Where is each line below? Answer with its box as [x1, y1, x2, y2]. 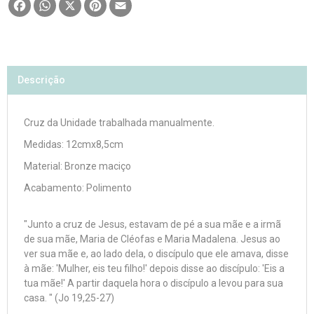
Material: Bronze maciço [24, 161, 131, 172]
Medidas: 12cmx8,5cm [24, 139, 123, 150]
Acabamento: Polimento [24, 182, 132, 193]
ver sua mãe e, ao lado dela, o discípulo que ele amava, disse [24, 248, 289, 259]
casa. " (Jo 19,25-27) [24, 292, 114, 303]
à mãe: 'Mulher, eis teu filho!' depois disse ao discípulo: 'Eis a [24, 263, 285, 274]
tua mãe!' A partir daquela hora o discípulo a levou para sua [24, 278, 283, 289]
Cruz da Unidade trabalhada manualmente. [24, 117, 214, 128]
